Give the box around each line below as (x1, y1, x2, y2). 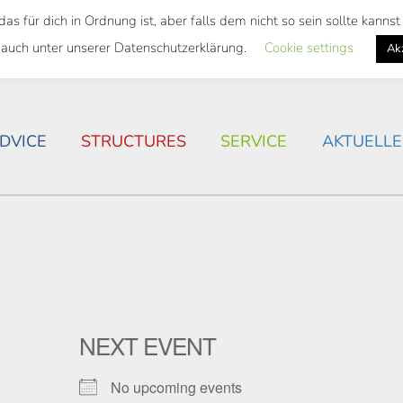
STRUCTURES (80, 130, 186, 152)
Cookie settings (264, 38, 354, 57)
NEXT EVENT (78, 327, 216, 362)
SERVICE (220, 130, 288, 152)
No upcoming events (110, 376, 242, 398)
